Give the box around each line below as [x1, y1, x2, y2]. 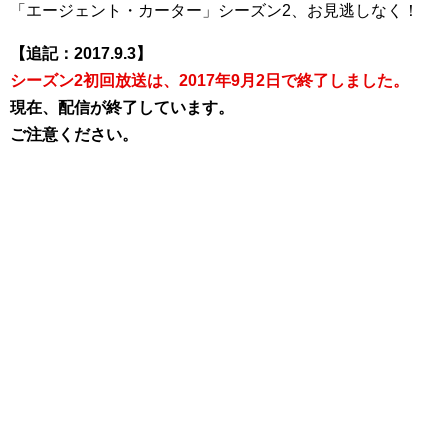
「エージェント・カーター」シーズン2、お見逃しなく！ [10, 2, 419, 20]
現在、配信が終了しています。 [10, 99, 234, 117]
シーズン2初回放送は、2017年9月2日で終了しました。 [10, 72, 409, 90]
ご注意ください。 [10, 126, 138, 144]
